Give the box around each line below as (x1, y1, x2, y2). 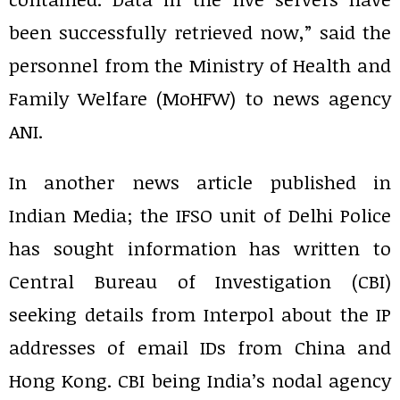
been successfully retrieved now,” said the (9, 19, 391, 45)
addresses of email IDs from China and (9, 334, 391, 360)
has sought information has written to (9, 235, 391, 261)
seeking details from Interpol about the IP (9, 301, 391, 327)
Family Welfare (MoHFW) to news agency (9, 85, 391, 111)
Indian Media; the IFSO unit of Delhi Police (9, 202, 391, 228)
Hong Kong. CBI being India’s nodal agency (9, 367, 391, 393)
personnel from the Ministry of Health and (9, 52, 391, 78)
